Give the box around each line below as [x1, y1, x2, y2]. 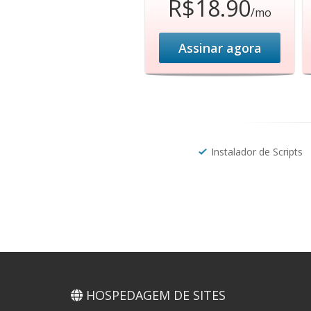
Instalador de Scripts [211, 145, 303, 158]
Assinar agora [178, 40, 262, 56]
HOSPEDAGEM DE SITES [83, 287, 226, 303]
